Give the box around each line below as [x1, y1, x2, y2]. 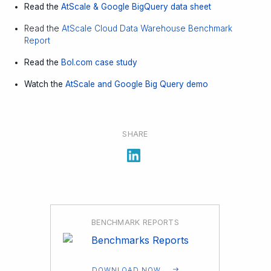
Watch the [24, 79, 65, 89]
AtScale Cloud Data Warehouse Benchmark [62, 23, 232, 33]
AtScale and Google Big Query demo [65, 79, 208, 89]
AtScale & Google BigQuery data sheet [61, 1, 211, 11]
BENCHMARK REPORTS [91, 217, 180, 227]
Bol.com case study [61, 57, 137, 67]
